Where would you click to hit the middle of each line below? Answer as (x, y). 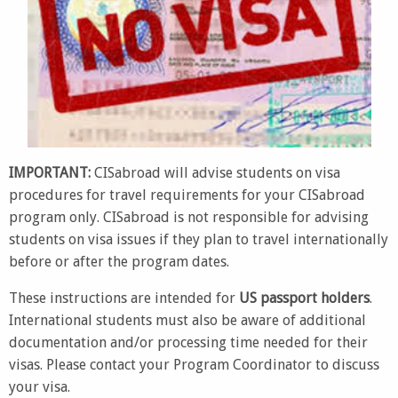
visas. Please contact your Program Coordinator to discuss (194, 364)
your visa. (40, 386)
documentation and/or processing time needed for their (188, 342)
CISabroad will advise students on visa (215, 172)
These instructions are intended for (124, 298)
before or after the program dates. (119, 261)
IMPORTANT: (50, 172)
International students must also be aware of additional (187, 320)
